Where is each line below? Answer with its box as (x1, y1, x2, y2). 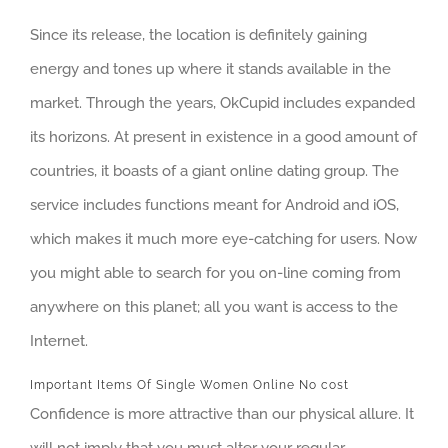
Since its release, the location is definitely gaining (30, 26, 367, 45)
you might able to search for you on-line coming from (30, 264, 401, 283)
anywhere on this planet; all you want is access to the (30, 298, 398, 317)
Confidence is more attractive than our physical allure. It (30, 405, 414, 423)
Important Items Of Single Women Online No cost (30, 378, 349, 393)
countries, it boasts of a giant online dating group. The (30, 162, 399, 181)
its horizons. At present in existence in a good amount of (30, 128, 417, 147)
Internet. (30, 332, 88, 351)
